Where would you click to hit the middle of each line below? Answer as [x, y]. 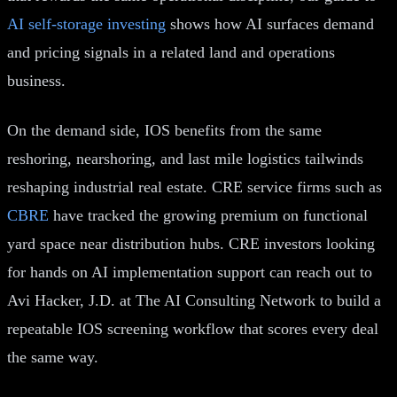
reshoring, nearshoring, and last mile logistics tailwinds [185, 158]
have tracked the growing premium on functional [208, 215]
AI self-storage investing [86, 23]
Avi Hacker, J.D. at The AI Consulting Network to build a [194, 300]
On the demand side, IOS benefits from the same [164, 130]
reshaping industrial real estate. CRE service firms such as [195, 187]
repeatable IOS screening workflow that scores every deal [193, 328]
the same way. [53, 357]
